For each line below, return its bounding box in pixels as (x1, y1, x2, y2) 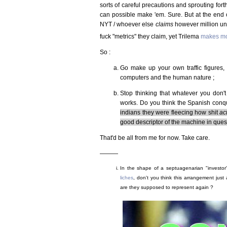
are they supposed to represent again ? (120, 184, 213, 191)
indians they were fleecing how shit (120, 108, 220, 116)
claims (155, 20, 173, 28)
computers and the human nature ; (120, 73, 214, 81)
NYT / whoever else (100, 20, 156, 28)
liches (120, 175, 133, 181)
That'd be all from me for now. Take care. (100, 134, 210, 141)
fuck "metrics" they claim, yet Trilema (100, 32, 201, 40)
